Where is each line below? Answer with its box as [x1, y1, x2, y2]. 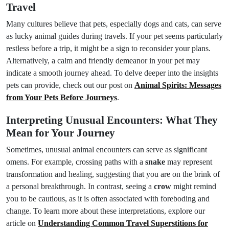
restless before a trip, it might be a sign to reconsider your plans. [6, 44, 211, 53]
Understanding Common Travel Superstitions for [38, 219, 208, 227]
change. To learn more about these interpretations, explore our [6, 207, 205, 215]
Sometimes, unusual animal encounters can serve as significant [6, 145, 207, 154]
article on [6, 219, 38, 227]
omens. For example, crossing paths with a [6, 157, 145, 166]
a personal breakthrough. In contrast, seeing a [6, 182, 154, 191]
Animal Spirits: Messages [134, 81, 221, 89]
